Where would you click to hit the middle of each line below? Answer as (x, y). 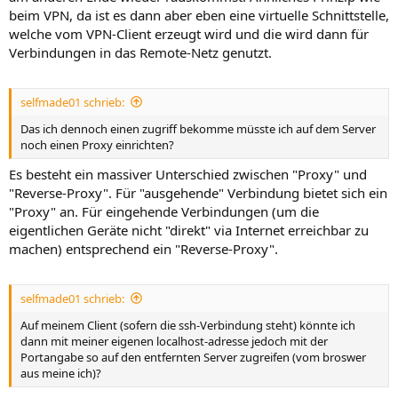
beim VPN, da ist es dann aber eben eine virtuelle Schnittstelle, (199, 16)
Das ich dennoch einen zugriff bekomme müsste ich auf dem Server (198, 128)
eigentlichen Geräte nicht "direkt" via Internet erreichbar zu (189, 231)
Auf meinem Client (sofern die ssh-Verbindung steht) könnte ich (188, 325)
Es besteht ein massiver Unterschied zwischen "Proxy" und (188, 175)
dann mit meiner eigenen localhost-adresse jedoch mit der (174, 341)
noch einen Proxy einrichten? (97, 144)
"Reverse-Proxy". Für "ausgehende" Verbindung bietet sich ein (198, 193)
